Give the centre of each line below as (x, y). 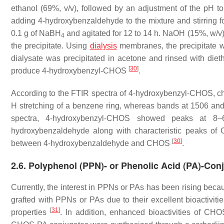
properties (31, 212)
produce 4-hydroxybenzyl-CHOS (70, 71)
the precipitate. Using (50, 46)
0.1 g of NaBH (36, 33)
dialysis (103, 46)
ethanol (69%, (37, 8)
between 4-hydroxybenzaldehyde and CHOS (91, 143)
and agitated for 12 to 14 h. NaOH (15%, (137, 33)
